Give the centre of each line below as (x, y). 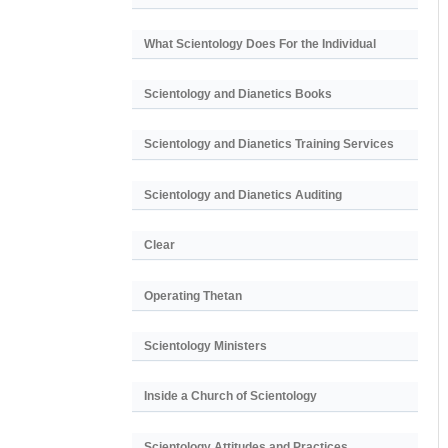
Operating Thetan (193, 295)
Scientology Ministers (205, 345)
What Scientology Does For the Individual (260, 43)
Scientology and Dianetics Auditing (243, 194)
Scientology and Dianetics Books (238, 94)
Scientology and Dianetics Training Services (269, 144)
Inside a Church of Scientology (230, 396)
